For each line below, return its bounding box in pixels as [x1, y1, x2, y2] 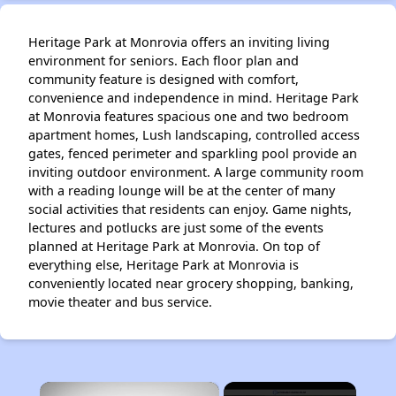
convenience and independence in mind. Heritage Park [28, 88, 359, 106]
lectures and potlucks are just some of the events [28, 218, 324, 236]
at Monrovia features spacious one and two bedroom [28, 107, 348, 125]
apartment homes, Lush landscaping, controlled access [28, 126, 360, 143]
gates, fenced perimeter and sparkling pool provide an [28, 144, 357, 162]
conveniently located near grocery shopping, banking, [28, 274, 354, 292]
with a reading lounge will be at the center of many [28, 181, 335, 199]
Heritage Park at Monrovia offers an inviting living [28, 33, 330, 50]
